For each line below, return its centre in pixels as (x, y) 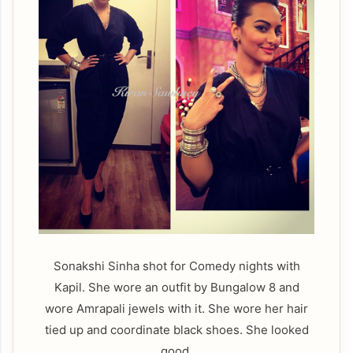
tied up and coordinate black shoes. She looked (176, 329)
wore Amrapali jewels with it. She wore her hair (176, 308)
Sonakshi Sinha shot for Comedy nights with (176, 266)
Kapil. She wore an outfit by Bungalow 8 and (176, 287)
